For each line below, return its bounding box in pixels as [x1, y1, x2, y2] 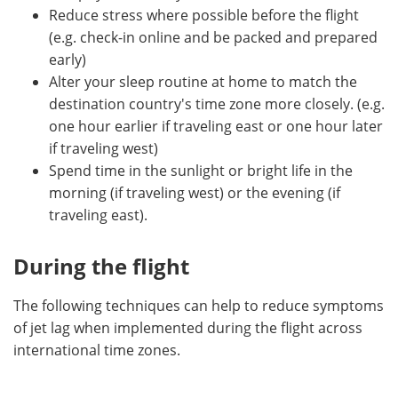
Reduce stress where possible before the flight [49, 4, 359, 24]
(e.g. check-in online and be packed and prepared [49, 27, 378, 46]
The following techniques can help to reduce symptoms [13, 295, 384, 314]
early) [49, 49, 86, 68]
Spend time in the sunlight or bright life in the [49, 160, 353, 179]
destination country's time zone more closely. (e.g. [49, 93, 385, 113]
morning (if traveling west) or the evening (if [49, 182, 340, 202]
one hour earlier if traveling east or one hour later [49, 115, 383, 135]
